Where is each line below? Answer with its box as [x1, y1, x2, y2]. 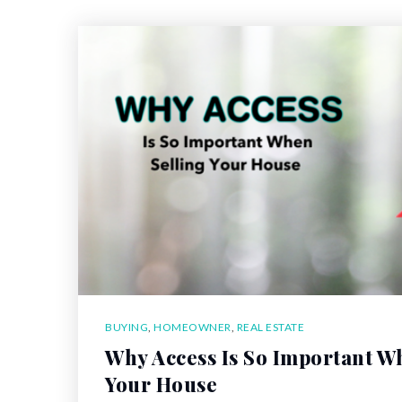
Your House [105, 370, 217, 398]
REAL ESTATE [236, 319, 304, 334]
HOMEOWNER [153, 319, 232, 334]
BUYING [105, 319, 148, 334]
